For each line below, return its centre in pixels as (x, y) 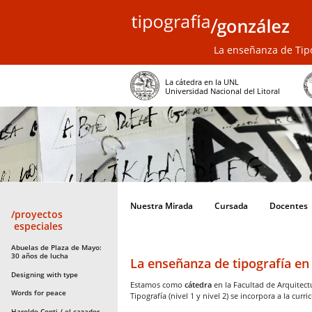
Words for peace (38, 293)
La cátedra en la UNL (202, 82)
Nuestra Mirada (162, 206)
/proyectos (37, 214)
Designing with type (44, 274)
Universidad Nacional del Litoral (223, 91)
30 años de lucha (39, 256)
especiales (37, 226)
